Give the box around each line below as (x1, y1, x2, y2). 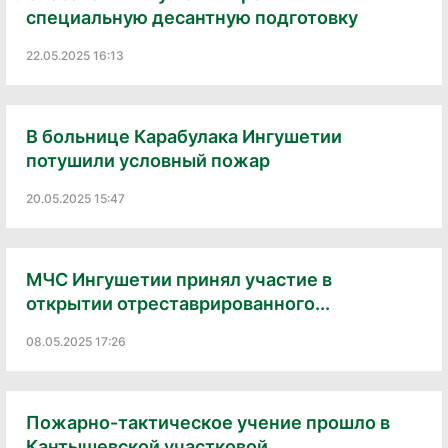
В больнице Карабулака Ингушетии (26, 125, 342, 147)
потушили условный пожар (26, 149, 270, 171)
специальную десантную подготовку (26, 6, 358, 28)
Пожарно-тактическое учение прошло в (26, 411, 390, 433)
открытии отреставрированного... (26, 292, 330, 314)
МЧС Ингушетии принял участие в (26, 268, 332, 290)
